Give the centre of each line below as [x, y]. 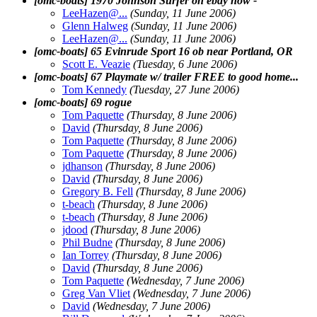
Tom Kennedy [94, 89]
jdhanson [82, 166]
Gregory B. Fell [98, 191]
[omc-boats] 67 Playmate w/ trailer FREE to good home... [166, 76]
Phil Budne [87, 242]
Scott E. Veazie [96, 64]
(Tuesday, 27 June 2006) [184, 89]
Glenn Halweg [95, 25]
